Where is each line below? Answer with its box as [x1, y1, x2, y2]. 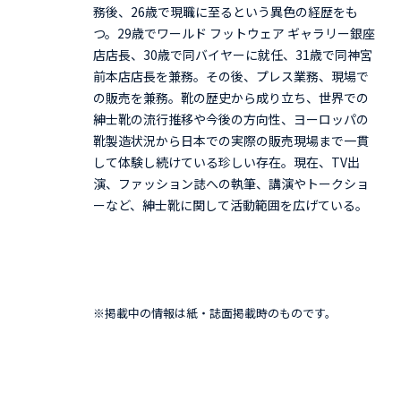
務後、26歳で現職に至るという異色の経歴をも [93, 2, 358, 21]
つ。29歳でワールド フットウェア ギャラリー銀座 [93, 23, 375, 42]
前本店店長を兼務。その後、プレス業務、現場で [93, 66, 369, 85]
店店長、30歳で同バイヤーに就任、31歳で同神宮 [93, 45, 372, 64]
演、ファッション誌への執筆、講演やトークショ [93, 174, 369, 192]
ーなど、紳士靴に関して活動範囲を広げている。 [93, 195, 368, 214]
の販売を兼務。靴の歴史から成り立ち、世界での [93, 88, 369, 107]
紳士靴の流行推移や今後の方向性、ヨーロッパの [93, 109, 369, 128]
